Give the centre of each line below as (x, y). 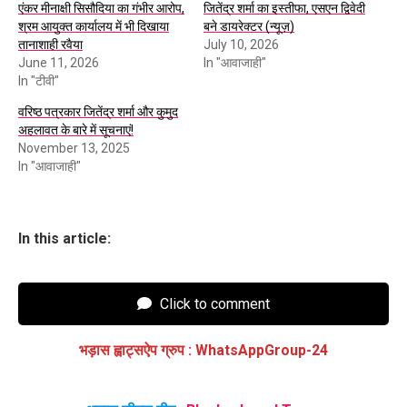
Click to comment (213, 303)
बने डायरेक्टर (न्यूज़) (249, 26)
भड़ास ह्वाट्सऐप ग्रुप (134, 350)
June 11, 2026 (59, 62)
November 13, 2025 (74, 148)
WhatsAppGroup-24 (260, 350)
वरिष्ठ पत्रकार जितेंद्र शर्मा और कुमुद (98, 111)
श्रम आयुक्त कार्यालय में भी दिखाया (94, 26)
